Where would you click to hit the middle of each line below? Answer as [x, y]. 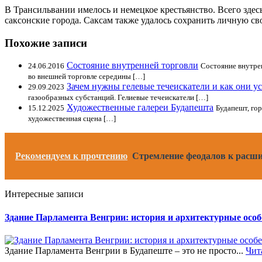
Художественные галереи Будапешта [140, 108]
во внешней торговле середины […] [87, 77]
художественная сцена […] [72, 119]
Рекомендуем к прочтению [71, 156]
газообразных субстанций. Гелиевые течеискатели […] [118, 98]
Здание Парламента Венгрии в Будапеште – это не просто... [125, 250]
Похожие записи [46, 43]
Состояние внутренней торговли [132, 65]
